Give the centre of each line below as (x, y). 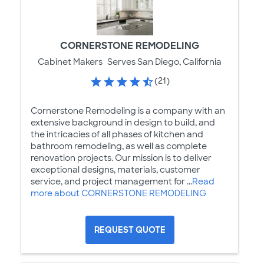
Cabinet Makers (70, 62)
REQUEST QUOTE (130, 230)
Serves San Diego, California (164, 62)
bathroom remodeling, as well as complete (119, 146)
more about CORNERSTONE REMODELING (118, 193)
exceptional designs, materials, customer (115, 169)
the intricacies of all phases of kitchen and (117, 134)
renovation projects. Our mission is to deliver (121, 158)
